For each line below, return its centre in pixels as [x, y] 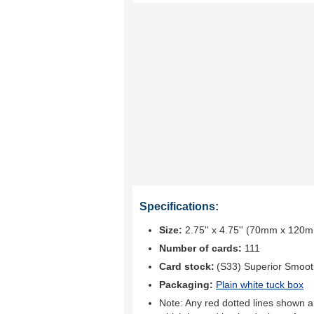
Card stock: [187, 266]
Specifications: [179, 206]
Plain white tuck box [260, 285]
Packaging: [187, 285]
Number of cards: [200, 248]
